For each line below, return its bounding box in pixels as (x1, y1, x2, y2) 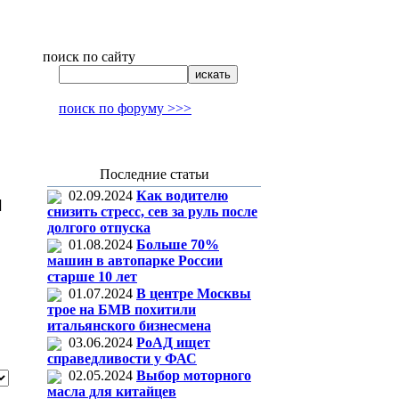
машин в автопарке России (47, 253, 223, 269)
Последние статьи (99, 167, 209, 182)
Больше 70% (136, 237, 219, 252)
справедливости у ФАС (47, 351, 197, 367)
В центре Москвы (136, 286, 251, 301)
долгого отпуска (47, 220, 151, 236)
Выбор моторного (136, 368, 251, 383)
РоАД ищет (136, 335, 210, 350)
